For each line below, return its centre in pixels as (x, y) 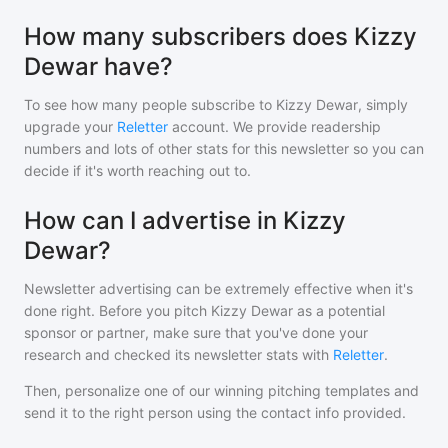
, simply (383, 104)
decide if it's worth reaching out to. (137, 170)
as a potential (339, 310)
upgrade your (70, 126)
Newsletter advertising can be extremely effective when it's (218, 288)
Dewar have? (98, 66)
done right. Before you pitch (117, 310)
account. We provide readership (274, 126)
